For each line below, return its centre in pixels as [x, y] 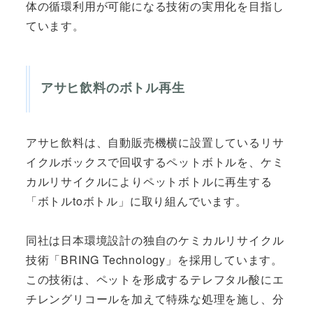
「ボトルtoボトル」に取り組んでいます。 [136, 201]
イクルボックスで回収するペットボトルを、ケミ [155, 161]
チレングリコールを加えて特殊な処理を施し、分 [155, 298]
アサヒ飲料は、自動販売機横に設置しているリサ [155, 142]
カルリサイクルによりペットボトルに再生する [149, 181]
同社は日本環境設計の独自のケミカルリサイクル [155, 240]
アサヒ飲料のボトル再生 [112, 88]
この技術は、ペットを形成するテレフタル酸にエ [155, 279]
